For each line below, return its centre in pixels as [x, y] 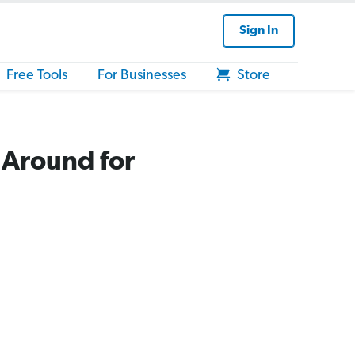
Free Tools [37, 76]
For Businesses [142, 76]
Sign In [259, 31]
